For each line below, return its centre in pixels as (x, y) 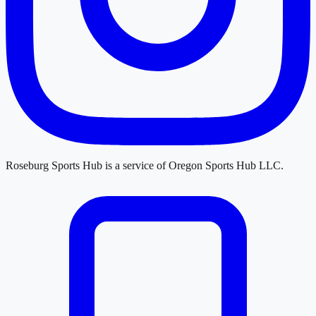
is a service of (135, 165)
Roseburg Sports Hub (54, 165)
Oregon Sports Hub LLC (225, 165)
